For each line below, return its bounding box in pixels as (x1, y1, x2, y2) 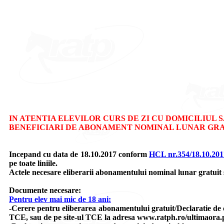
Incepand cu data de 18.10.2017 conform (9, 150, 149, 158)
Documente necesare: (9, 186, 81, 194)
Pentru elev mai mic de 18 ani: (9, 195, 111, 203)
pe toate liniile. (9, 159, 57, 167)
